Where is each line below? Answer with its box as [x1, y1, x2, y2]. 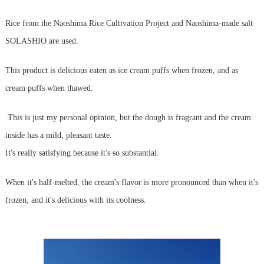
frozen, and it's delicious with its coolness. [5, 196, 146, 205]
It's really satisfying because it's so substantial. [5, 148, 159, 158]
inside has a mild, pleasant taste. [5, 131, 112, 140]
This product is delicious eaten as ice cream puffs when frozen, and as [5, 66, 238, 75]
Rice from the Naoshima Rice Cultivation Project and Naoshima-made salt [5, 19, 253, 28]
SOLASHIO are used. [5, 37, 78, 46]
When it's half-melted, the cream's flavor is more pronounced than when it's [5, 178, 258, 187]
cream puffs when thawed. [5, 84, 93, 93]
